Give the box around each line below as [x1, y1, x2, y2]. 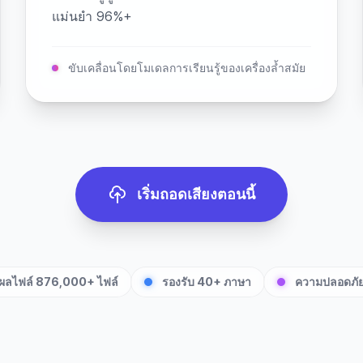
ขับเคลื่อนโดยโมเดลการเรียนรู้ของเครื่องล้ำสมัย [68, 61, 305, 75]
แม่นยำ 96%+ [52, 8, 132, 24]
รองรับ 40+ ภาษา [161, 275, 251, 288]
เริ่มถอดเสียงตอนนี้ [137, 186, 255, 203]
